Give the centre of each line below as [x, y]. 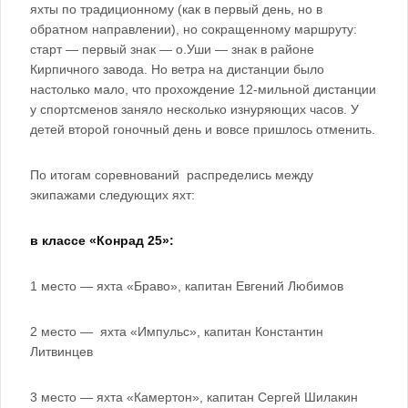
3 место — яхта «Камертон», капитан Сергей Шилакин [194, 397]
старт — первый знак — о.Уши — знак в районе [172, 49]
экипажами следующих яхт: [112, 195]
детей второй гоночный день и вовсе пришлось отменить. [203, 129]
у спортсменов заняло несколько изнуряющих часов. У [194, 109]
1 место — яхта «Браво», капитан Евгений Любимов [187, 286]
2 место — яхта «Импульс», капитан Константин [177, 331]
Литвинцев [61, 352]
